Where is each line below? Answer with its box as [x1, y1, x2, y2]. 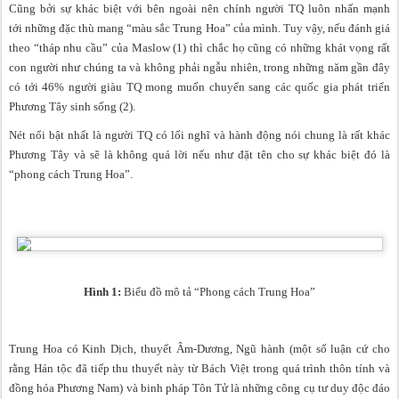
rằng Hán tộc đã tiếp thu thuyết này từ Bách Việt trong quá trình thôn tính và [9, 361, 390, 375]
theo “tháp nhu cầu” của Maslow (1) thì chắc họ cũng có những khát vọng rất [9, 40, 390, 54]
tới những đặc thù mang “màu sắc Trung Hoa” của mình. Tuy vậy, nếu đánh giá [9, 20, 390, 35]
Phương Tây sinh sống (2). [9, 99, 135, 113]
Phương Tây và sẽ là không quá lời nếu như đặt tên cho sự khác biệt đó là [9, 148, 390, 162]
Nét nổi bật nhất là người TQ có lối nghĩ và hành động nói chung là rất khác [9, 128, 390, 142]
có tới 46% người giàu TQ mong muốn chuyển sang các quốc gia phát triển [9, 79, 390, 94]
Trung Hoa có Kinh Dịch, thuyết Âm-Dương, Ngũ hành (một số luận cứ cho [9, 341, 390, 355]
